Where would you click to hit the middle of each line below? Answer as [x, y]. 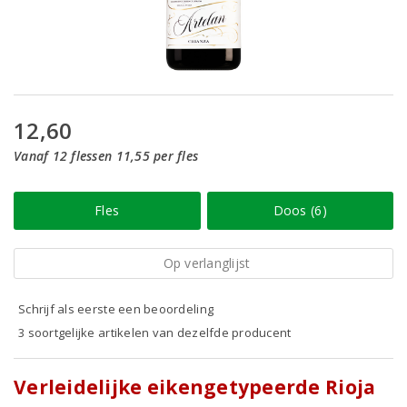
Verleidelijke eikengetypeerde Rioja [195, 387]
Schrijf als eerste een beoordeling [116, 309]
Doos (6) [300, 210]
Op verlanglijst [207, 263]
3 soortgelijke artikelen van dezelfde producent [155, 333]
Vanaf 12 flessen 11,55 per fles [106, 156]
